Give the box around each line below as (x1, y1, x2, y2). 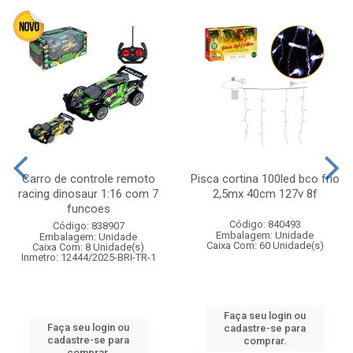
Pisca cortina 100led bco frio (190, 171, 340, 186)
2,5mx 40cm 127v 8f (212, 186, 318, 201)
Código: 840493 (229, 217, 301, 230)
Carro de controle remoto (21, 171, 155, 186)
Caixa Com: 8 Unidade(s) (32, 240, 144, 253)
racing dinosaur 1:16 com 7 (18, 186, 158, 201)
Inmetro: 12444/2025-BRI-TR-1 (20, 251, 156, 263)
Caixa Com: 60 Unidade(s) (206, 239, 324, 251)
